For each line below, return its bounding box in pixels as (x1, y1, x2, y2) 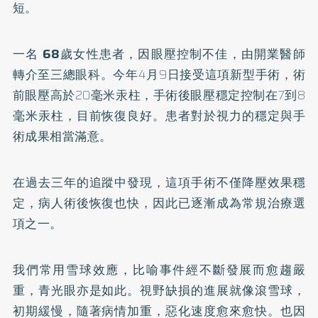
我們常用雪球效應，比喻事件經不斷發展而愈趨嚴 (12, 260, 306, 279)
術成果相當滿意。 (12, 126, 112, 146)
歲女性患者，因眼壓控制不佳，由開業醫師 (60, 44, 306, 63)
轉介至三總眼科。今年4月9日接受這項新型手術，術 (12, 65, 306, 84)
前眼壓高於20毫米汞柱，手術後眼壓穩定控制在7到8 (12, 85, 306, 104)
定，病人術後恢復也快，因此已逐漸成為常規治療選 (12, 193, 306, 212)
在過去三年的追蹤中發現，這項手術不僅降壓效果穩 (12, 172, 306, 192)
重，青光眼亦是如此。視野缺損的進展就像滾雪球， (12, 280, 306, 300)
